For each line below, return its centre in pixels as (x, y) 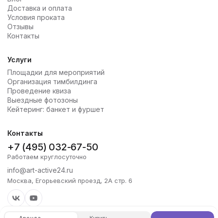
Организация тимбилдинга (52, 82)
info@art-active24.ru (40, 170)
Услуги (19, 60)
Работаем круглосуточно (47, 157)
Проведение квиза (39, 91)
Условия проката (36, 18)
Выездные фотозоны (43, 100)
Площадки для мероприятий (56, 73)
